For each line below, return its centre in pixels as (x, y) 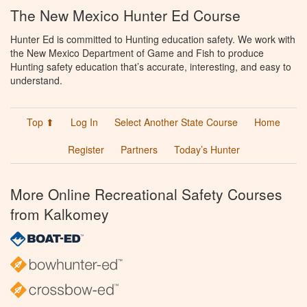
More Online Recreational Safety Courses (146, 194)
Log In (84, 122)
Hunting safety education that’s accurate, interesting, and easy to (151, 66)
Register (86, 149)
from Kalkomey (60, 213)
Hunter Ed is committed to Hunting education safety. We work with (153, 39)
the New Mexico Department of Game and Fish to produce (137, 52)
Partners (139, 149)
